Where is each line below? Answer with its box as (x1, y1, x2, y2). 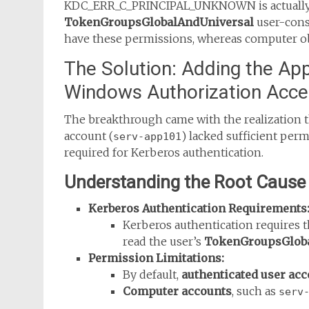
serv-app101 (113, 130, 181, 143)
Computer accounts (123, 284, 232, 298)
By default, (123, 268, 181, 281)
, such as (232, 284, 279, 298)
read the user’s (123, 235, 204, 248)
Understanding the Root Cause (64, 172, 306, 192)
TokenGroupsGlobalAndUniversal (64, 15, 254, 29)
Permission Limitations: (88, 251, 224, 265)
